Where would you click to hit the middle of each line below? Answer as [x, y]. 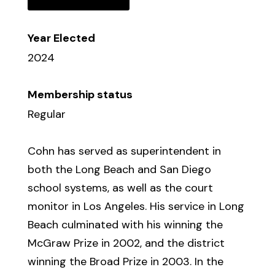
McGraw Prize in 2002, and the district [126, 243]
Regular [46, 114]
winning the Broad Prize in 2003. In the [125, 261]
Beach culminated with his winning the [125, 225]
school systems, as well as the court [120, 188]
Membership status [80, 95]
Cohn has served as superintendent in [124, 151]
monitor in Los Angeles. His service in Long [136, 206]
